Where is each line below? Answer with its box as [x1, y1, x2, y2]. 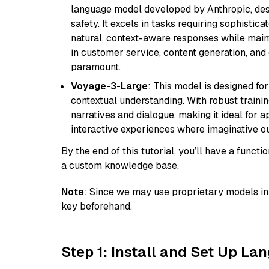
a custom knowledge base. [61, 159, 179, 172]
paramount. [71, 61, 121, 73]
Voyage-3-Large [71, 80, 148, 92]
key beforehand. [61, 200, 132, 213]
